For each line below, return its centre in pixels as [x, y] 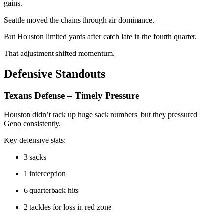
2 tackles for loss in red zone [68, 207]
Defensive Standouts [55, 74]
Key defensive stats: [35, 140]
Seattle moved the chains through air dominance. [79, 20]
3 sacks [35, 157]
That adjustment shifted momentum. [59, 53]
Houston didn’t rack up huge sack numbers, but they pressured [101, 115]
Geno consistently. [32, 124]
